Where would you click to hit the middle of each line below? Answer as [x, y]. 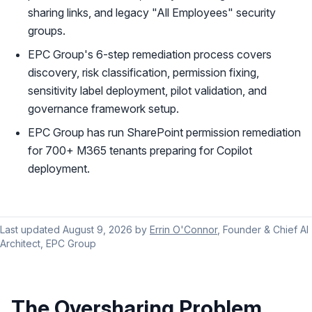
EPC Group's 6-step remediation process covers [150, 54]
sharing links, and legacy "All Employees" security [152, 13]
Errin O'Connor [184, 229]
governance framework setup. [103, 109]
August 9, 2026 [97, 229]
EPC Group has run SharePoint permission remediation [164, 132]
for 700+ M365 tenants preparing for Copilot [140, 150]
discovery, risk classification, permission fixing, [143, 72]
